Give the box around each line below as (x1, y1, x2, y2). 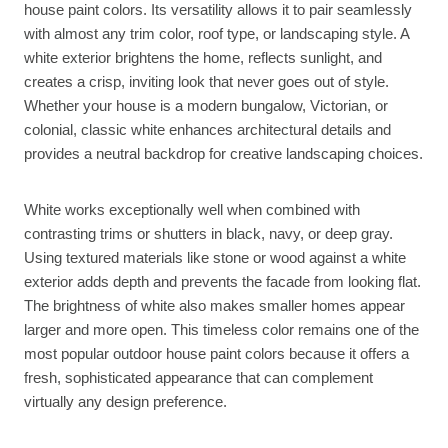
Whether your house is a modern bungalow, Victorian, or (24, 96, 388, 114)
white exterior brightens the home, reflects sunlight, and (24, 48, 382, 66)
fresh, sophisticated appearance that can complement (24, 368, 373, 386)
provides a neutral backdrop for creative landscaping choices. (24, 144, 423, 162)
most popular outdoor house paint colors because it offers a (24, 344, 409, 362)
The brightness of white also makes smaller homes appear (24, 296, 405, 314)
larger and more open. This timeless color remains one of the (24, 320, 419, 338)
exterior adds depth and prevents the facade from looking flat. (24, 272, 421, 290)
